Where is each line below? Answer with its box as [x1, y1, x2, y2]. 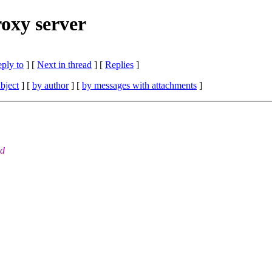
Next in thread [37, 59, 92, 70]
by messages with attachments [82, 80, 197, 90]
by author [32, 80, 69, 90]
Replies [105, 59, 134, 70]
